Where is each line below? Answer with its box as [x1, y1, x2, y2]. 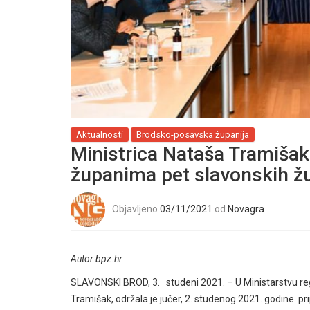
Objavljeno [112, 203, 160, 215]
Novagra [228, 203, 264, 215]
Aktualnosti [76, 129, 123, 140]
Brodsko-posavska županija [136, 129, 249, 140]
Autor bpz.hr [71, 253, 122, 265]
